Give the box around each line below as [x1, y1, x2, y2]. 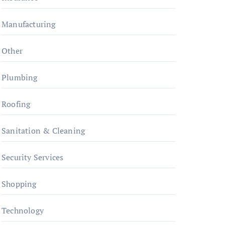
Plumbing [2, 72, 38, 83]
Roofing [2, 98, 31, 109]
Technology [2, 205, 44, 216]
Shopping [2, 178, 37, 189]
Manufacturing [2, 19, 56, 30]
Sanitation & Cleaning [2, 125, 85, 136]
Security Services [2, 152, 64, 163]
